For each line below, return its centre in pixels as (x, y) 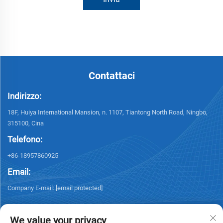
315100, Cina (26, 123)
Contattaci (111, 75)
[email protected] (79, 188)
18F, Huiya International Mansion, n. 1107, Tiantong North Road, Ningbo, (108, 112)
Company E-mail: (32, 188)
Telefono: (25, 139)
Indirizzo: (24, 96)
